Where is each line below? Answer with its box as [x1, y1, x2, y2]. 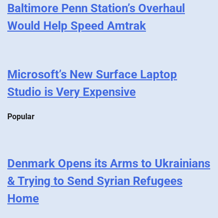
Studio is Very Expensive [7, 85, 136, 99]
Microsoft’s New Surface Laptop [7, 68, 177, 82]
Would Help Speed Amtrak [7, 19, 146, 33]
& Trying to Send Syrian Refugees [7, 174, 182, 188]
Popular [7, 112, 35, 122]
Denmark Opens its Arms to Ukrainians [7, 156, 210, 170]
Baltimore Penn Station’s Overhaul [7, 1, 185, 16]
